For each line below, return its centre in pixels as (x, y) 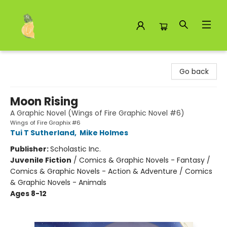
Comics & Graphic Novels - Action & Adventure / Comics (111, 171)
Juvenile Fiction (41, 160)
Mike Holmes (104, 133)
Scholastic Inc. (75, 149)
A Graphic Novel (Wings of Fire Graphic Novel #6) (97, 113)
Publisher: (30, 149)
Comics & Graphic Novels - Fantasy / (145, 160)
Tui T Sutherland (42, 133)
